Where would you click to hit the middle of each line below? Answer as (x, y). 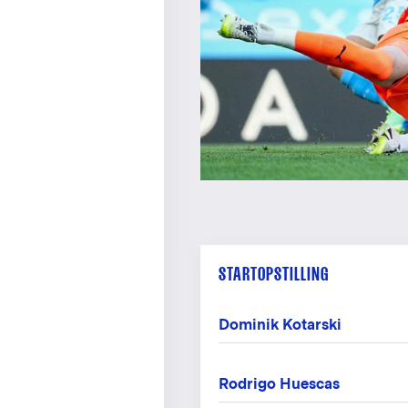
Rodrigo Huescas (279, 384)
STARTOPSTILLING (274, 274)
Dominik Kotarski (280, 325)
